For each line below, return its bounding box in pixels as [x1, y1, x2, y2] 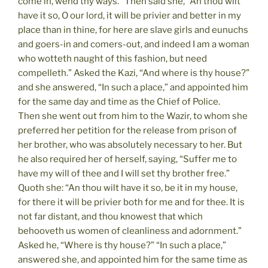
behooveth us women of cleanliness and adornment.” [18, 225, 242, 236]
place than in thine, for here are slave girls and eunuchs [18, 24, 248, 35]
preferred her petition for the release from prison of [18, 124, 237, 136]
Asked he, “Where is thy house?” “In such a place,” [18, 239, 226, 251]
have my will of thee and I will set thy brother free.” [18, 167, 230, 179]
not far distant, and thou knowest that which [18, 211, 203, 222]
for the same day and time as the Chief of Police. [18, 96, 220, 107]
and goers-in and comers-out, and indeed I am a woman [18, 38, 249, 50]
